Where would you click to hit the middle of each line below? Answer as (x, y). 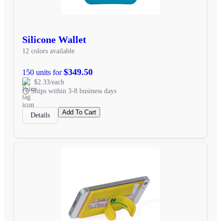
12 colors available (48, 51)
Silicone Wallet (54, 39)
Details (40, 115)
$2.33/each (49, 82)
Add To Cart (79, 112)
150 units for (43, 72)
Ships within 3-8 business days (74, 91)
